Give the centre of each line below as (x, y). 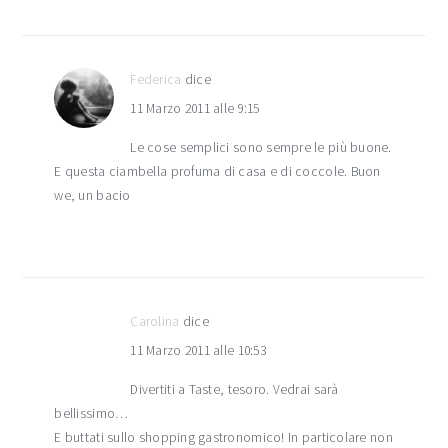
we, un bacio (92, 196)
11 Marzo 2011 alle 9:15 (195, 109)
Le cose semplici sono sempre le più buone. (261, 148)
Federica (156, 80)
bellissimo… (91, 414)
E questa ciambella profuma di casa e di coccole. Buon (217, 172)
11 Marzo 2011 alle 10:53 (198, 351)
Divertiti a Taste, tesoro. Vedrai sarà (234, 390)
